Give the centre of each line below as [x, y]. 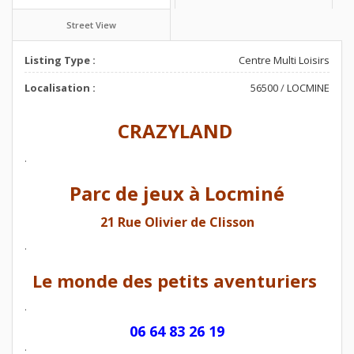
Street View [91, 24]
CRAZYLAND [177, 130]
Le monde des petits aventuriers [177, 280]
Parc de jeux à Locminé [177, 193]
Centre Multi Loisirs [284, 60]
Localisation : [60, 87]
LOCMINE [308, 87]
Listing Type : [60, 60]
